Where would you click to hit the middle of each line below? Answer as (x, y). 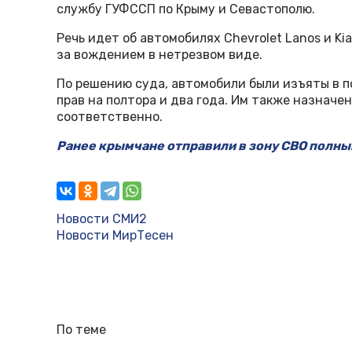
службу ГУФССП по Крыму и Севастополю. (186, 9)
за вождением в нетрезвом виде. (159, 55)
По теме (81, 330)
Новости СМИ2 (102, 219)
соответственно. (110, 117)
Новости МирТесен (115, 236)
